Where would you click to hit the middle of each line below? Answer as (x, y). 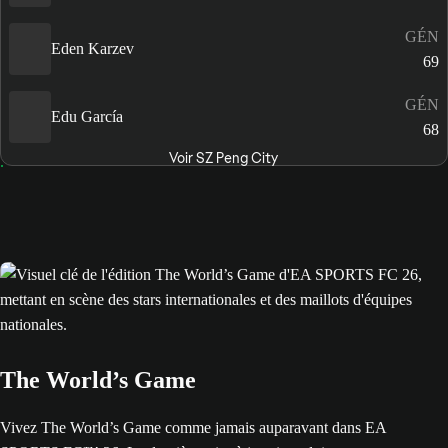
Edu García (87, 117)
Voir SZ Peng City (224, 157)
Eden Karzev (92, 49)
